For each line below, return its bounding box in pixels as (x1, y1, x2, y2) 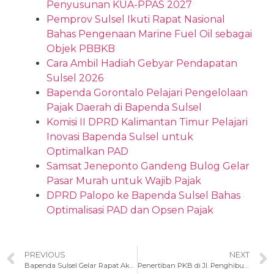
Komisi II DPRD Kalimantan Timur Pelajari (46, 116, 248, 128)
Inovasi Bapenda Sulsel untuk (46, 131, 193, 143)
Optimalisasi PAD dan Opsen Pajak (46, 204, 213, 216)
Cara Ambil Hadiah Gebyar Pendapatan (46, 57, 237, 69)
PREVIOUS (24, 250, 65, 259)
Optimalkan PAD (46, 146, 128, 157)
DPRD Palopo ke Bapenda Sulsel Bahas (46, 190, 240, 201)
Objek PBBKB (46, 43, 115, 54)
